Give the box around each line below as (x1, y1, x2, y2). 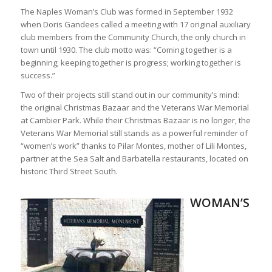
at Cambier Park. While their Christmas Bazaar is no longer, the (20, 115, 251, 126)
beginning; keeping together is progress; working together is (20, 57, 241, 69)
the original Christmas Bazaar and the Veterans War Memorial (20, 102, 249, 114)
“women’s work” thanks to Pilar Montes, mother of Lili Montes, (20, 140, 246, 152)
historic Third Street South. (20, 166, 118, 177)
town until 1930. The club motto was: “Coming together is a (20, 44, 232, 56)
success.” (20, 70, 55, 81)
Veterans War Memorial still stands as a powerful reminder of (20, 127, 248, 139)
